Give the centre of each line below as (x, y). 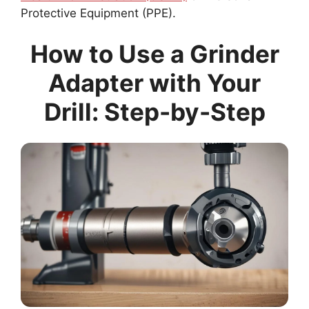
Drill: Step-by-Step (154, 112)
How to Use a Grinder (154, 54)
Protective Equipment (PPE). (98, 13)
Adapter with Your (154, 83)
